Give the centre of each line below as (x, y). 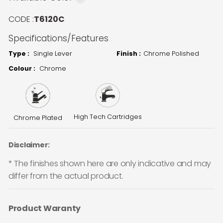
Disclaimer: (29, 145)
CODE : (21, 19)
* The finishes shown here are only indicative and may (110, 163)
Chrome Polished (171, 54)
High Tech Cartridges (108, 117)
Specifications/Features (58, 39)
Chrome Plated (38, 117)
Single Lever (53, 54)
